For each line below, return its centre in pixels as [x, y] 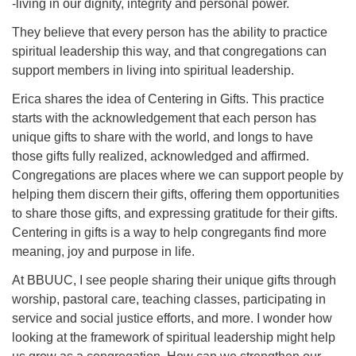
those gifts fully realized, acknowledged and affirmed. [161, 156]
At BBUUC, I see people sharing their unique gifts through [174, 280]
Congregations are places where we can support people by [178, 175]
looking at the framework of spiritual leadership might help [174, 337]
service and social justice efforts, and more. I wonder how [172, 318]
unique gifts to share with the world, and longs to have [163, 137]
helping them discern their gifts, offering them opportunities [176, 194]
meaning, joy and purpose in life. [103, 252]
